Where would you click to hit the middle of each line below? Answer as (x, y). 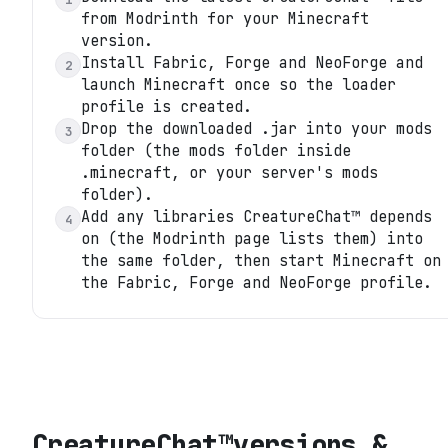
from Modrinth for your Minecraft (225, 19)
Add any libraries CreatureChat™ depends (256, 217)
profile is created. (166, 107)
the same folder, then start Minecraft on (261, 261)
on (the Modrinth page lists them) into (252, 239)
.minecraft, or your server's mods (229, 173)
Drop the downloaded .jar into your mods (256, 129)
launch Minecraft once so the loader (238, 85)
